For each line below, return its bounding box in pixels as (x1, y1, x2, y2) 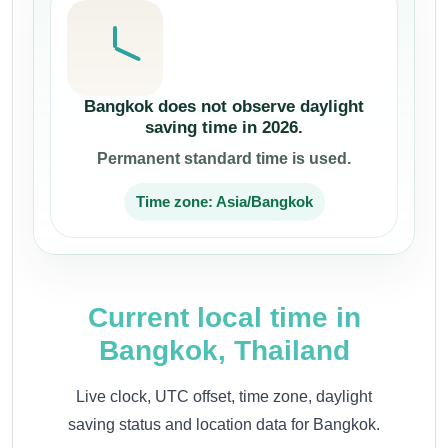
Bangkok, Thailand (98, 334, 350, 366)
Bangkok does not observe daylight (84, 95, 364, 116)
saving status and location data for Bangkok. (68, 415, 380, 433)
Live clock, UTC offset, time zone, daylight (76, 387, 372, 405)
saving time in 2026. (145, 116, 303, 137)
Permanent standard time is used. (97, 149, 351, 167)
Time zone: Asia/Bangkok (135, 193, 313, 210)
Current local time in (87, 301, 361, 333)
